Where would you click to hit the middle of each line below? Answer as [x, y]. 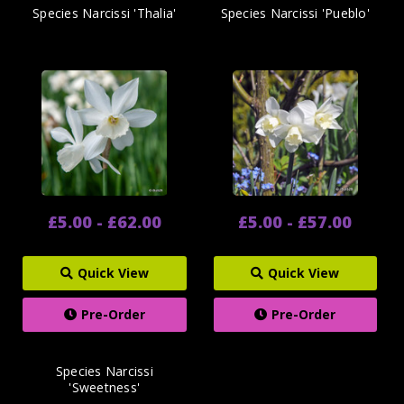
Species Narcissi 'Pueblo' [295, 13]
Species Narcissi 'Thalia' [105, 13]
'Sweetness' [105, 387]
